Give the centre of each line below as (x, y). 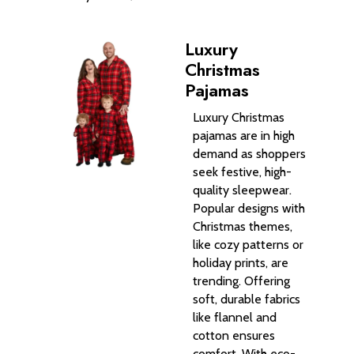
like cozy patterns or (248, 245)
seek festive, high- (242, 172)
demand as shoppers (249, 154)
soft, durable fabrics (247, 299)
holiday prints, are (241, 263)
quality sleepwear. (242, 190)
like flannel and (235, 318)
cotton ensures (234, 336)
